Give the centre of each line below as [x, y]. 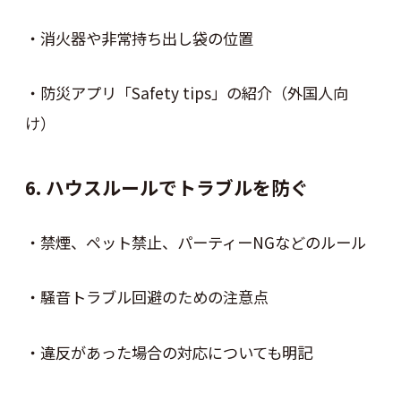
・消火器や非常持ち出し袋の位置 [139, 38]
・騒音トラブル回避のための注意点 [146, 297]
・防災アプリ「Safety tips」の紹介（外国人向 [186, 93]
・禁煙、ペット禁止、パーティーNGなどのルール [195, 242]
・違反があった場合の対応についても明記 [168, 352]
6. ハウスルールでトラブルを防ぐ [166, 188]
